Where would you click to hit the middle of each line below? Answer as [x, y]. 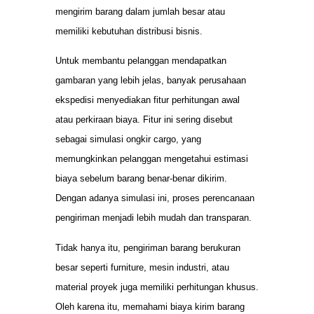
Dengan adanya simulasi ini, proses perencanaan [155, 198]
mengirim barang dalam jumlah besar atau [140, 12]
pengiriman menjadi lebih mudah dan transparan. [153, 218]
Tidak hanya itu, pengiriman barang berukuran [148, 247]
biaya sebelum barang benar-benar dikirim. [141, 179]
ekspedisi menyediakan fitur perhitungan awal [148, 100]
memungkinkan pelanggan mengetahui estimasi [152, 159]
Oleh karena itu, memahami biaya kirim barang [150, 306]
